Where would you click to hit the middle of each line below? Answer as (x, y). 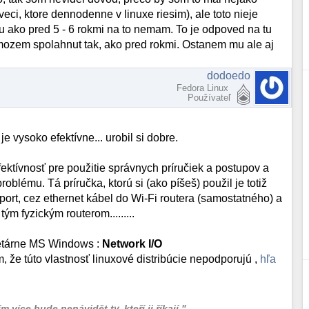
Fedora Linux (204, 88)
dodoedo (229, 75)
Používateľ (210, 97)
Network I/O (132, 243)
